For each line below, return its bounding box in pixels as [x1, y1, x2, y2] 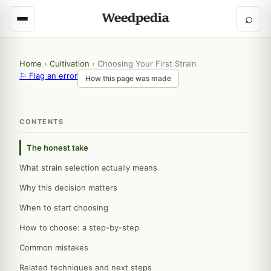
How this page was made [85, 74, 171, 83]
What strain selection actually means [19, 163, 157, 172]
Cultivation [50, 59, 90, 68]
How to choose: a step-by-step [19, 223, 139, 232]
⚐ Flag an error [19, 71, 77, 80]
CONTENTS [19, 117, 64, 126]
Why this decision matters [19, 183, 117, 192]
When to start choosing [19, 203, 108, 212]
